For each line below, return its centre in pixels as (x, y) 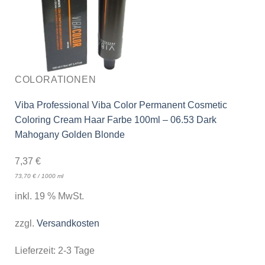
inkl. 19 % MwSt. (49, 196)
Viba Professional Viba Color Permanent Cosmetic (121, 105)
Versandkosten (68, 224)
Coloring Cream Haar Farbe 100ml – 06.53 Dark (115, 119)
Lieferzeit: (36, 250)
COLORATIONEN (55, 79)
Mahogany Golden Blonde (70, 134)
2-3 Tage (76, 250)
